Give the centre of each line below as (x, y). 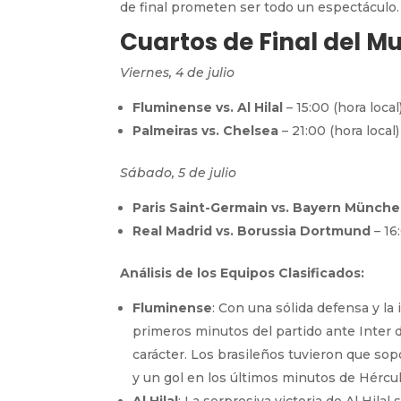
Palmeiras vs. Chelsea (206, 130)
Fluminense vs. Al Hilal (208, 107)
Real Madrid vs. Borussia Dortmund (252, 230)
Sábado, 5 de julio (179, 172)
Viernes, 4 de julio (178, 72)
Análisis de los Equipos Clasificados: (243, 273)
